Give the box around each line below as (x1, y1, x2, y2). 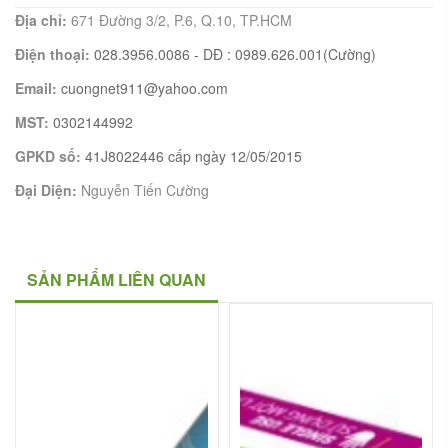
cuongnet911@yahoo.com (61, 78, 228, 98)
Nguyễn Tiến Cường (81, 180, 209, 200)
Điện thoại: (15, 44, 94, 64)
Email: (15, 78, 61, 98)
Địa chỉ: (15, 10, 71, 30)
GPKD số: (15, 146, 85, 166)
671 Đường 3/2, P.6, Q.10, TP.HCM (71, 10, 292, 30)
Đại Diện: (15, 180, 81, 200)
